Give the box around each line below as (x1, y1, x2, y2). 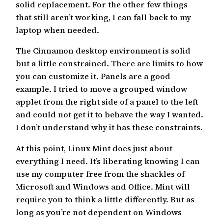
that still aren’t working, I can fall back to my (16, 12, 191, 23)
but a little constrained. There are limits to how (16, 58, 203, 69)
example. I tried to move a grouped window (16, 83, 187, 95)
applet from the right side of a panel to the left (16, 96, 198, 108)
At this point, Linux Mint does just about (16, 142, 172, 154)
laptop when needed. (16, 25, 99, 36)
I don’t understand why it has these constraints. (16, 122, 203, 133)
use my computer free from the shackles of (16, 168, 185, 179)
